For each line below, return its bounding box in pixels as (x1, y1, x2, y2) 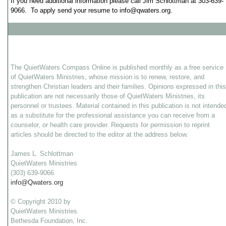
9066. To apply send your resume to (11, 7, 120, 14)
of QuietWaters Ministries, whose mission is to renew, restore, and (11, 73, 204, 81)
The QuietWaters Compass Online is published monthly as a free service (11, 64, 223, 71)
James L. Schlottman (11, 150, 73, 157)
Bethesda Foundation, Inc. (11, 217, 88, 224)
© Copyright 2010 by (11, 198, 71, 205)
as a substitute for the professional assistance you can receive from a (11, 111, 215, 119)
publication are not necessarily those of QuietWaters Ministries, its (11, 92, 205, 100)
